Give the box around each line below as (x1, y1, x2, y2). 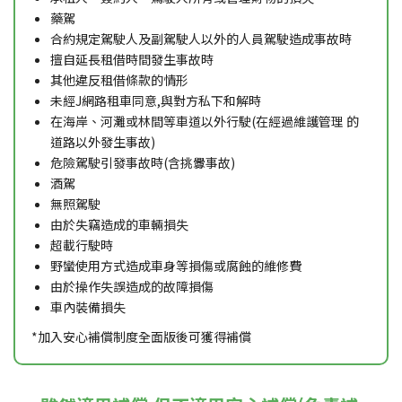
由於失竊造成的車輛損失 (50, 214, 188, 233)
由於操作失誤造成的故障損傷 (50, 276, 214, 295)
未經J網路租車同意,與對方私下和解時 (50, 91, 261, 109)
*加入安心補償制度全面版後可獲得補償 (31, 327, 251, 345)
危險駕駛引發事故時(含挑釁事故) (50, 153, 235, 171)
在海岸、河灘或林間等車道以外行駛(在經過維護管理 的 (50, 111, 359, 130)
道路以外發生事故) (50, 132, 155, 151)
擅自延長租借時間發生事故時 (50, 49, 214, 68)
